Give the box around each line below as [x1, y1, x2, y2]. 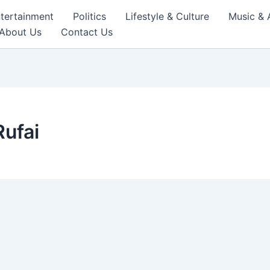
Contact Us [61, 26, 113, 38]
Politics [73, 10, 106, 22]
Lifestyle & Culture [125, 10, 209, 22]
